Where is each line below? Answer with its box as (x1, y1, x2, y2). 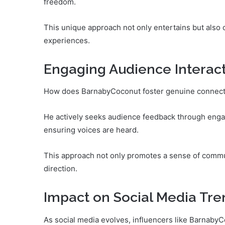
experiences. (44, 35, 90, 45)
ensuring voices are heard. (44, 125, 139, 135)
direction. (44, 164, 77, 174)
